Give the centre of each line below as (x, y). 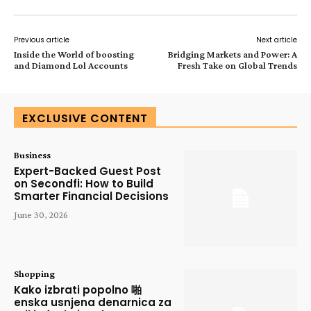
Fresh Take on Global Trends (237, 66)
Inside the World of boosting (74, 54)
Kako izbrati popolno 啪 (78, 289)
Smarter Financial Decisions (91, 196)
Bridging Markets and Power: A (232, 54)
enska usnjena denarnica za (93, 302)
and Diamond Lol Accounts (71, 66)
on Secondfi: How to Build (84, 184)
